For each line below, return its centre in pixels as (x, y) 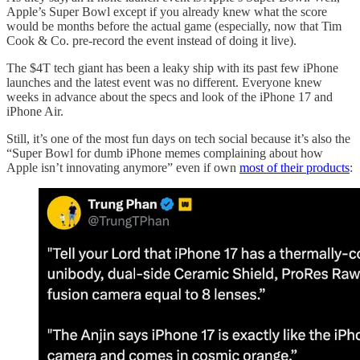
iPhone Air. (35, 111)
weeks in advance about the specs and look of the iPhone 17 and (170, 96)
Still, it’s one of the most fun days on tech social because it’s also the (178, 138)
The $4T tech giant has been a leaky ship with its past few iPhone (172, 67)
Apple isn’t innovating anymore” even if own (123, 167)
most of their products (295, 167)
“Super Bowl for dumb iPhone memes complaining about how (165, 153)
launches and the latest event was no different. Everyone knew (164, 82)
